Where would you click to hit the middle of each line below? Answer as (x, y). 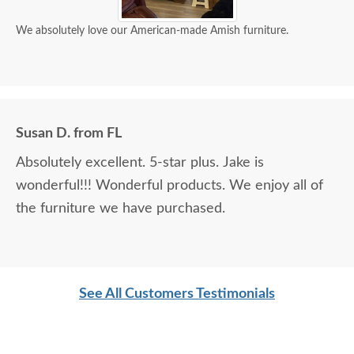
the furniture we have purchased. (121, 209)
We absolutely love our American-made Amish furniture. (152, 31)
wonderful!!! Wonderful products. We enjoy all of (169, 186)
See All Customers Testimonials (177, 294)
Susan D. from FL (69, 134)
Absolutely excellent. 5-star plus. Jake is (140, 163)
